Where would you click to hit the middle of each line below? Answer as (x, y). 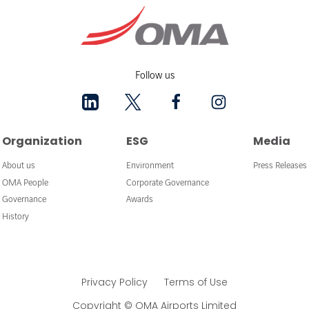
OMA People (25, 182)
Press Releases (280, 165)
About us (19, 165)
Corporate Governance (168, 182)
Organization (42, 141)
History (16, 217)
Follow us (154, 76)
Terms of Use (196, 282)
